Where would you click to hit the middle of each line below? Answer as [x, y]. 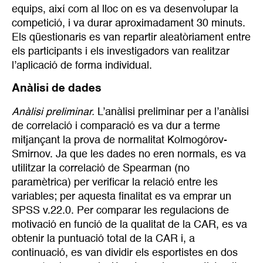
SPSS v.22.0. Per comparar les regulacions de [120, 211]
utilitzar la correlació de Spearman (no [101, 169]
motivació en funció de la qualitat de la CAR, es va [129, 225]
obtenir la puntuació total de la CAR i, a [103, 239]
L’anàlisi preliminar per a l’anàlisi [172, 112]
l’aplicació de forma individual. [82, 65]
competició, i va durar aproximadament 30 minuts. [129, 23]
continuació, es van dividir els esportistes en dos [125, 253]
